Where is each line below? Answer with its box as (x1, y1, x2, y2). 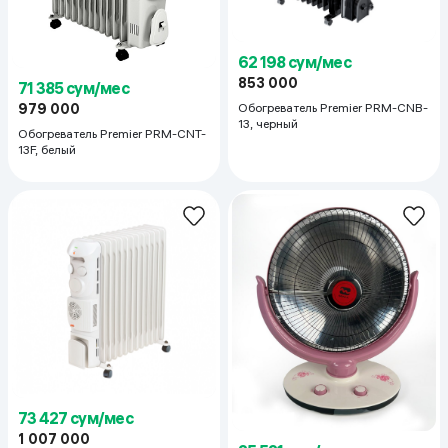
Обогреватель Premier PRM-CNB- (238, 99, 428, 115)
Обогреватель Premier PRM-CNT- (18, 126, 206, 141)
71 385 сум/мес (18, 78, 129, 98)
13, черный (256, 115, 298, 131)
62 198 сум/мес (238, 51, 351, 72)
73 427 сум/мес (18, 408, 133, 428)
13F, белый (18, 142, 76, 157)
